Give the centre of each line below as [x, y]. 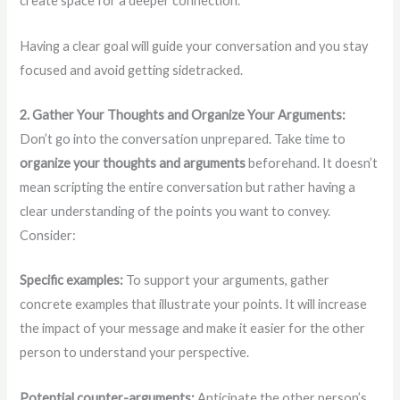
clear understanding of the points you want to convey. [175, 212]
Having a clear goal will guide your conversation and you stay [194, 46]
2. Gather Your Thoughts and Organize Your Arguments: [183, 115]
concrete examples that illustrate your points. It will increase [194, 304]
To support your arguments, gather [227, 280]
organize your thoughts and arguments [133, 163]
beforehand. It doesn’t [312, 163]
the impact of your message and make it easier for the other [193, 329]
